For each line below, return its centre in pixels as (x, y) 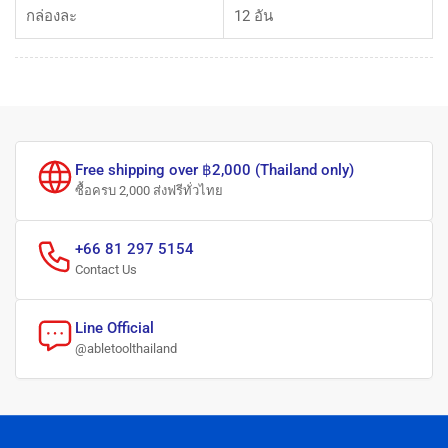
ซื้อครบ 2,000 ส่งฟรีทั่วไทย (149, 191)
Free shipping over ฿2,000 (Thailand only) (214, 170)
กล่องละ (51, 16)
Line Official (114, 328)
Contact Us (106, 270)
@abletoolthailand (126, 349)
